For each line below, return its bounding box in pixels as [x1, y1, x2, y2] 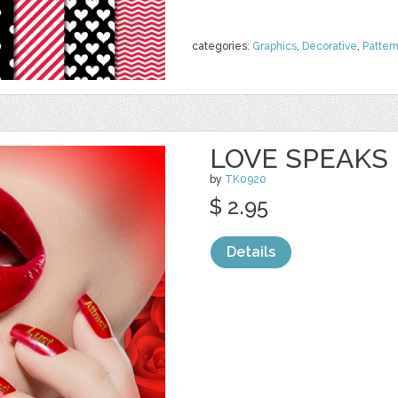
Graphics [252, 40, 297, 52]
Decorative [302, 40, 357, 52]
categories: [192, 40, 252, 52]
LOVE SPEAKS [210, 143, 388, 174]
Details [227, 243, 275, 260]
